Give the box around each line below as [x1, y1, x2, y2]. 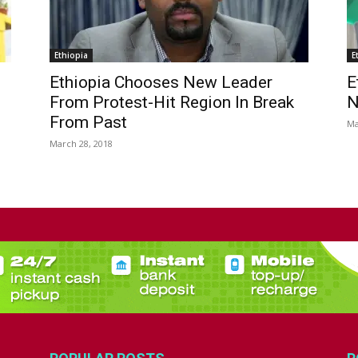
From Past [50, 113, 127, 132]
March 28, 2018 [50, 137, 113, 149]
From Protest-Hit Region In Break [50, 93, 294, 112]
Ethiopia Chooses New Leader [50, 73, 272, 92]
